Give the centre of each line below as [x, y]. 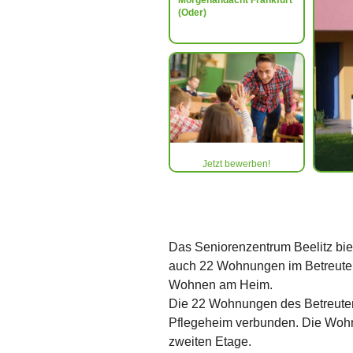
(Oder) [192, 13]
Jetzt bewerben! [237, 164]
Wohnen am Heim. [220, 285]
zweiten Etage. [210, 342]
